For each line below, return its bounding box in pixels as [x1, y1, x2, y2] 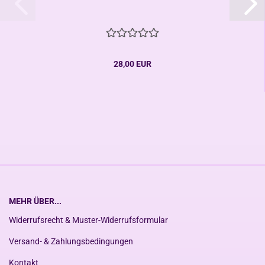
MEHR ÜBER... [9, 196, 62, 206]
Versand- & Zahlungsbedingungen [9, 237, 133, 246]
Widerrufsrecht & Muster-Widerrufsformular [9, 215, 168, 225]
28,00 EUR [113, 59, 151, 69]
